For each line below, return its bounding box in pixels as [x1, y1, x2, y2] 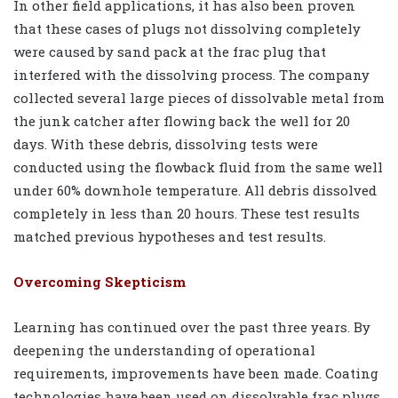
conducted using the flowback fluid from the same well [13, 158, 383, 177]
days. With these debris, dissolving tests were [13, 135, 318, 154]
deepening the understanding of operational [13, 341, 315, 360]
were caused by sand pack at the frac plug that [13, 43, 326, 61]
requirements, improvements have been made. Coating [13, 364, 378, 383]
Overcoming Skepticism [13, 273, 186, 291]
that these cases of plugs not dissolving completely [13, 20, 361, 38]
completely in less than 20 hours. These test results [13, 204, 360, 223]
